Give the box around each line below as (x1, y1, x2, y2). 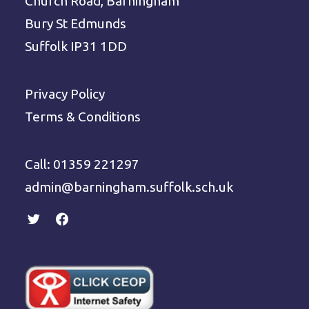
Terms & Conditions (25, 109, 141, 124)
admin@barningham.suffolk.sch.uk (25, 179, 233, 195)
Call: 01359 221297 (25, 157, 139, 172)
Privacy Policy (25, 86, 105, 101)
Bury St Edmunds (25, 16, 126, 31)
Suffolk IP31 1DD (25, 39, 127, 54)
